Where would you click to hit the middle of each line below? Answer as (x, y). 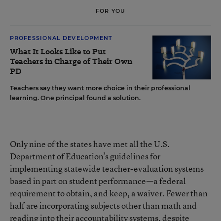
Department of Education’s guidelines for (85, 156)
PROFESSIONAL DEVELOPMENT (61, 38)
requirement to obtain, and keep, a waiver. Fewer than (109, 193)
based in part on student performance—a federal (98, 181)
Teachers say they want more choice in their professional (100, 88)
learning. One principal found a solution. (75, 98)
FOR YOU (110, 11)
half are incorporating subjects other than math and (103, 205)
